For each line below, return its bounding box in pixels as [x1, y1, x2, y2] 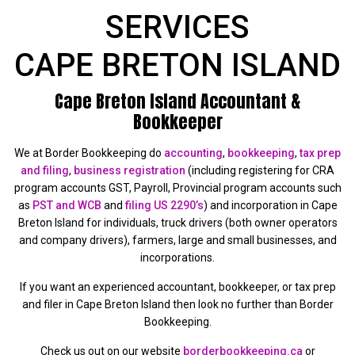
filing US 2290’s [124, 199, 204, 212]
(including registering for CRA [185, 164, 334, 177]
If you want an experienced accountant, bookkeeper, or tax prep [19, 281, 336, 294]
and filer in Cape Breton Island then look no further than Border [21, 298, 334, 311]
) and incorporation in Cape [203, 199, 338, 212]
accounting [164, 147, 223, 160]
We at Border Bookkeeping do [14, 147, 164, 160]
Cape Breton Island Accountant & [55, 88, 300, 115]
